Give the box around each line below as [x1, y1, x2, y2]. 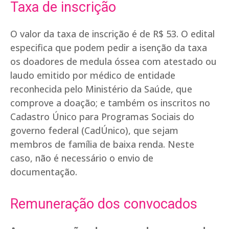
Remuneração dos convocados [10, 196, 197, 213]
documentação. [10, 166, 77, 178]
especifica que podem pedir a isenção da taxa [10, 41, 207, 54]
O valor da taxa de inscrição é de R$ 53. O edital [10, 28, 215, 40]
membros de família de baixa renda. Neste [10, 138, 194, 151]
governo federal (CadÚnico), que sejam [10, 124, 178, 137]
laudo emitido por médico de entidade [10, 69, 175, 82]
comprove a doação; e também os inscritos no [10, 97, 210, 109]
